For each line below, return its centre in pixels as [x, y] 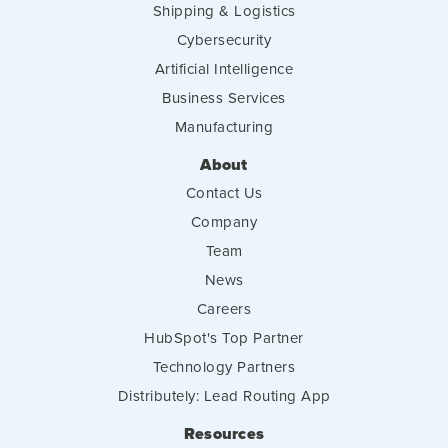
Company [224, 222]
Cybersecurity [224, 40]
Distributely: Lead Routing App [224, 396]
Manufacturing [224, 127]
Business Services [224, 98]
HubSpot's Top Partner [224, 338]
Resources [224, 434]
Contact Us [224, 193]
